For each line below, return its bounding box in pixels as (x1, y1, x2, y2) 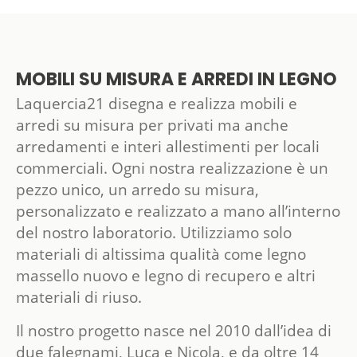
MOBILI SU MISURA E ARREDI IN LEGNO (16, 72, 337, 91)
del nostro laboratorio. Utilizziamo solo (16, 222, 292, 244)
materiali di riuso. (16, 287, 146, 308)
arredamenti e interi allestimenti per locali (16, 136, 320, 158)
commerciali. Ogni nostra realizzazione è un (16, 158, 328, 179)
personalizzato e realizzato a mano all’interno (16, 201, 340, 222)
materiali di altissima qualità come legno (16, 244, 306, 265)
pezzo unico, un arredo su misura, (16, 179, 259, 201)
